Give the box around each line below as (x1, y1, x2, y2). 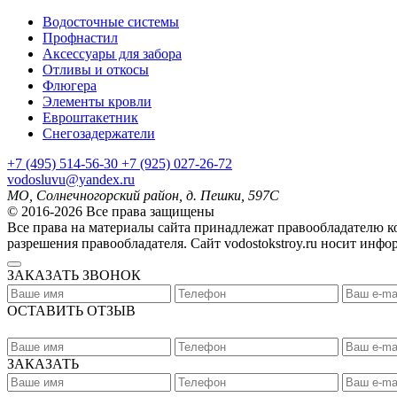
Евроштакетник (43, 109, 138, 125)
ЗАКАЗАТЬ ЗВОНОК (7, 267, 141, 283)
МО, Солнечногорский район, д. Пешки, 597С (7, 187, 279, 203)
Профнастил (43, 29, 118, 45)
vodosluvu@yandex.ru (7, 171, 135, 187)
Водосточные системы (43, 13, 179, 29)
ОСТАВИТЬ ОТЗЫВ (7, 302, 136, 318)
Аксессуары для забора (43, 45, 182, 61)
